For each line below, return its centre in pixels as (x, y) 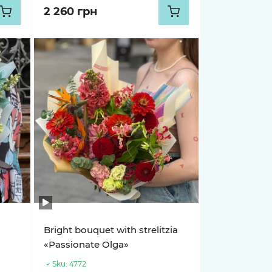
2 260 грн (71, 12)
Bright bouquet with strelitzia (111, 230)
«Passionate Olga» (87, 244)
